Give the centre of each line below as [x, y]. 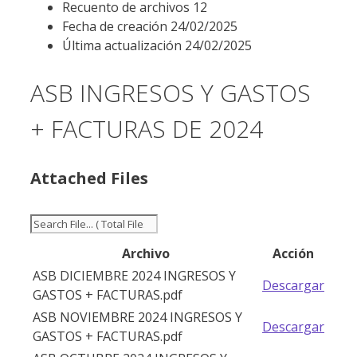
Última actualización [124, 46]
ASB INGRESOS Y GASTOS [171, 93]
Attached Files [89, 178]
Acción [293, 254]
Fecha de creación [116, 27]
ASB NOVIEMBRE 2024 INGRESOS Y [137, 318]
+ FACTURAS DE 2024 [147, 129]
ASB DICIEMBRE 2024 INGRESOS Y [134, 276]
